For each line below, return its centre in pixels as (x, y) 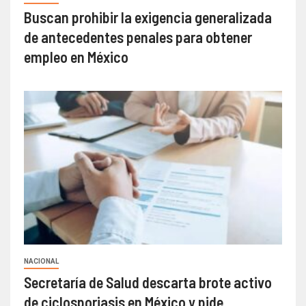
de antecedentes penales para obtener (138, 37)
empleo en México (76, 56)
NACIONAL (41, 261)
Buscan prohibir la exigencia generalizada (148, 17)
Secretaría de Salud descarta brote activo (148, 282)
